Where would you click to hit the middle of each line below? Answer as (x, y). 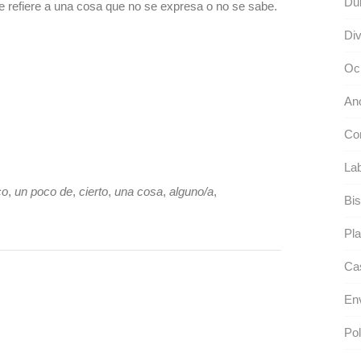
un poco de (44, 191)
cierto (93, 191)
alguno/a (191, 191)
